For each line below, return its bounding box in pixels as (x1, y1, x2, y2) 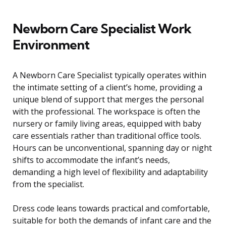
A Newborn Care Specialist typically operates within (13, 70, 206, 81)
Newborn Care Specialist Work (13, 20, 191, 37)
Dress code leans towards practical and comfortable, (13, 203, 210, 214)
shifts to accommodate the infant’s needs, (13, 154, 170, 166)
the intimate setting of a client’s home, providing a (13, 82, 202, 93)
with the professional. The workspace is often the (13, 106, 200, 118)
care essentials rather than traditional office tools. (13, 130, 201, 142)
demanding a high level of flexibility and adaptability (13, 166, 208, 178)
